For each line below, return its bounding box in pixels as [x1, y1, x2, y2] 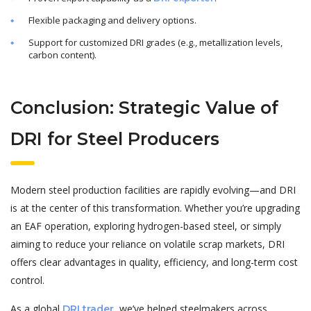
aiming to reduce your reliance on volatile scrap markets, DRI [10, 237, 285, 251]
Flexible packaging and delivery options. [28, 14, 196, 27]
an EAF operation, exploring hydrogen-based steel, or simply [10, 219, 281, 233]
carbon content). [28, 49, 96, 62]
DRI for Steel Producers [10, 128, 219, 150]
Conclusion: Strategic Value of [10, 97, 278, 119]
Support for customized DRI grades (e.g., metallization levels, [28, 36, 283, 49]
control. [10, 274, 44, 287]
